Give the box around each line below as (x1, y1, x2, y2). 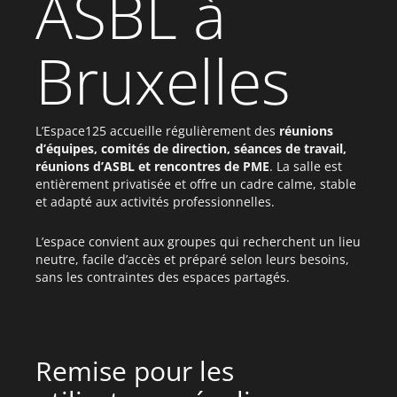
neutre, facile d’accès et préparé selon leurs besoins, (35, 251, 349, 268)
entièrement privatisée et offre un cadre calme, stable (35, 175, 356, 192)
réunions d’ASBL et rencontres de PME (35, 158, 269, 175)
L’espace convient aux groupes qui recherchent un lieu (35, 233, 361, 250)
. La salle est (269, 158, 342, 175)
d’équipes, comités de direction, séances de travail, (35, 140, 346, 157)
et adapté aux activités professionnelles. (35, 193, 275, 210)
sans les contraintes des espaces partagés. (35, 269, 290, 285)
